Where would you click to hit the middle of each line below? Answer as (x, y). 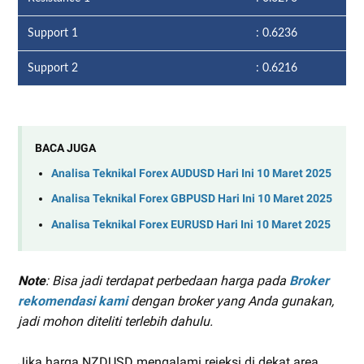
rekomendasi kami (73, 301)
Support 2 (53, 68)
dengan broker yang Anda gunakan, (231, 301)
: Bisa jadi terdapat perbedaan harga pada (167, 280)
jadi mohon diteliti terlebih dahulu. (115, 321)
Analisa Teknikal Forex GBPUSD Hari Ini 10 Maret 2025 (192, 199)
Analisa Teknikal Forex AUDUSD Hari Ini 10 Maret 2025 (191, 173)
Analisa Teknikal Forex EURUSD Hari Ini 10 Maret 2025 (191, 224)
